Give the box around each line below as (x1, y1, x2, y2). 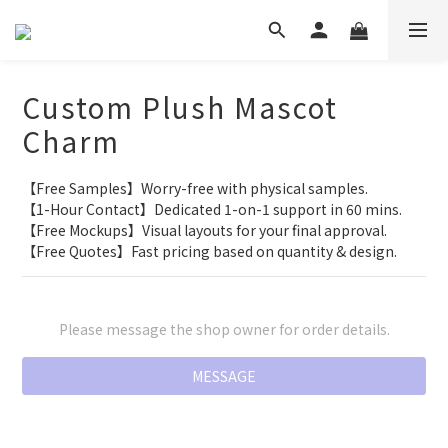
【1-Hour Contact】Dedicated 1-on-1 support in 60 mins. (22, 199, 402, 219)
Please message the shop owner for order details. (58, 319, 390, 339)
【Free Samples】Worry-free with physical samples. (22, 178, 368, 198)
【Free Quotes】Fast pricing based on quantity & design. (22, 241, 397, 261)
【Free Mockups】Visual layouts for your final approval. (22, 220, 387, 240)
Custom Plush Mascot (22, 87, 338, 127)
